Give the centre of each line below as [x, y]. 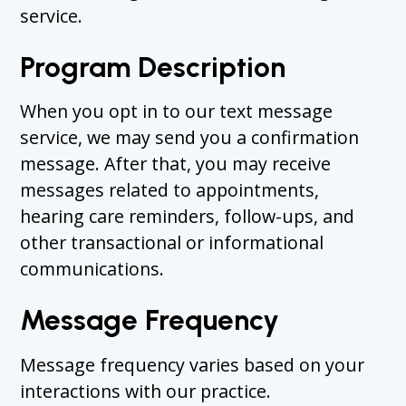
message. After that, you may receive [176, 164]
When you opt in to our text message [177, 111]
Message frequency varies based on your [193, 364]
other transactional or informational [172, 243]
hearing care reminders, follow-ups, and [188, 217]
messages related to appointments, [170, 190]
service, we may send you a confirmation [190, 138]
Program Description [153, 67]
